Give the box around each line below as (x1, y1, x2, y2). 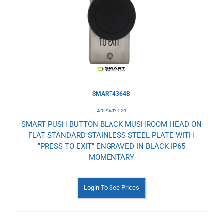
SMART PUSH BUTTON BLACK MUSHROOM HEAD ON (21, 119, 202, 129)
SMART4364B (92, 90, 131, 97)
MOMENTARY (88, 152, 134, 162)
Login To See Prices (83, 183, 139, 191)
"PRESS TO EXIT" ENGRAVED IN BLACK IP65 (37, 141, 185, 151)
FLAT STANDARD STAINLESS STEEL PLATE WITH (28, 130, 195, 140)
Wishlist (13, 11, 63, 28)
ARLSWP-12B (96, 108, 126, 113)
